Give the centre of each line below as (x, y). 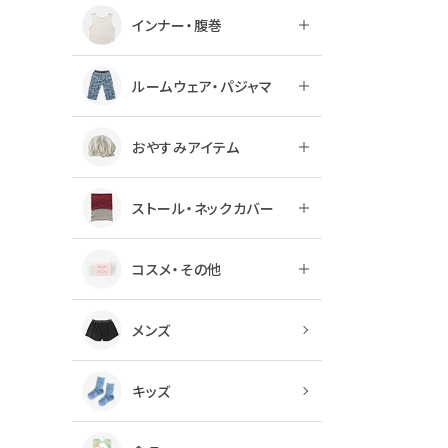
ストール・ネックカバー (203, 208)
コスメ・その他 (177, 269)
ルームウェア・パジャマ (202, 86)
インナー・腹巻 (177, 25)
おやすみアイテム (186, 147)
